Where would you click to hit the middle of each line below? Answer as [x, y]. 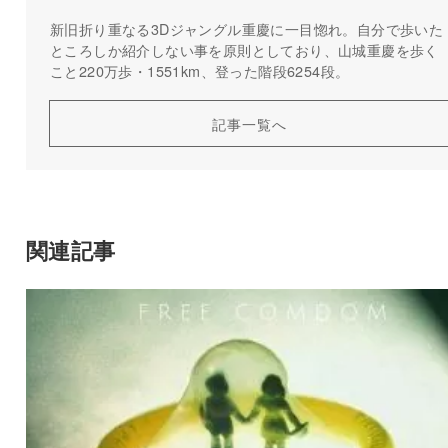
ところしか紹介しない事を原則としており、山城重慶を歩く [244, 49]
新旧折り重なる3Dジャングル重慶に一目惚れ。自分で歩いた [246, 28]
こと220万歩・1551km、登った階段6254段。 [199, 70]
